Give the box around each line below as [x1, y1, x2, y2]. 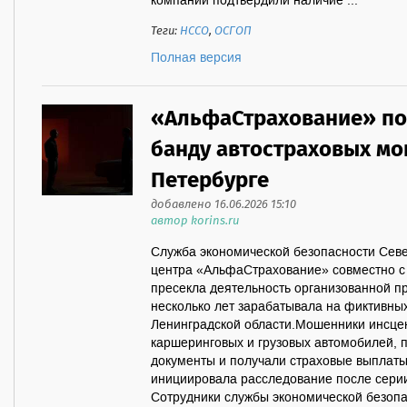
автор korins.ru [151, 212, 239, 231]
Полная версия [151, 50, 242, 66]
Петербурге [151, 164, 269, 198]
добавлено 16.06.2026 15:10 [151, 195, 296, 214]
